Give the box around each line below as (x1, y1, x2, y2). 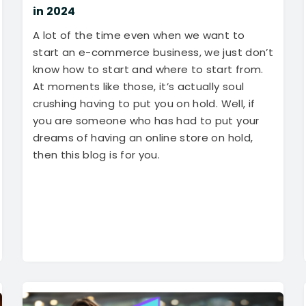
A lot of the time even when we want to (32, 28, 245, 43)
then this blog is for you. (32, 148, 161, 163)
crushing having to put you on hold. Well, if (32, 96, 255, 111)
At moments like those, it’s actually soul (32, 79, 245, 94)
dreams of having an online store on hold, (32, 130, 253, 145)
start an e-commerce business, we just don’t (32, 45, 273, 60)
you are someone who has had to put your (32, 113, 260, 128)
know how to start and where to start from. (32, 62, 264, 77)
